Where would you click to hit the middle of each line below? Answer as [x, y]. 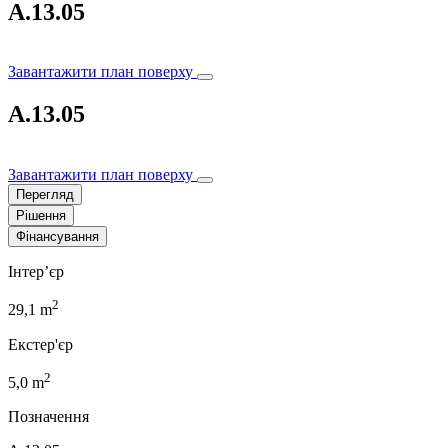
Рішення [41, 216]
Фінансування [57, 237]
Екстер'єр [40, 344]
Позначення [48, 416]
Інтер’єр [36, 272]
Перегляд [45, 195]
